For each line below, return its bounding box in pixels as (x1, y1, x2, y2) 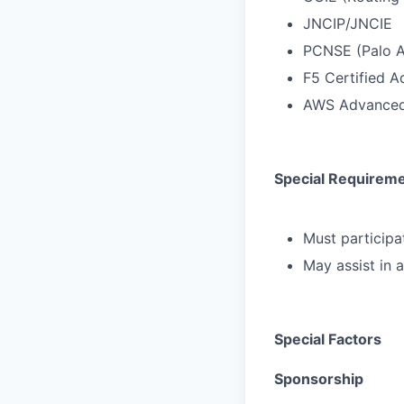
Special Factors (274, 330, 381, 348)
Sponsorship (274, 370, 363, 388)
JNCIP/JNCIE (303, 14, 392, 32)
